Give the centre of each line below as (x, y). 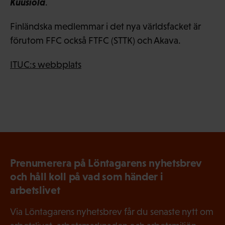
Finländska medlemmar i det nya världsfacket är (105, 26)
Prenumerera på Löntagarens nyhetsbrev (106, 163)
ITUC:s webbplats (46, 64)
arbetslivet (35, 190)
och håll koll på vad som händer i (87, 176)
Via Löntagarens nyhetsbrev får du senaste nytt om (112, 211)
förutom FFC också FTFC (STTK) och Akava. (95, 40)
